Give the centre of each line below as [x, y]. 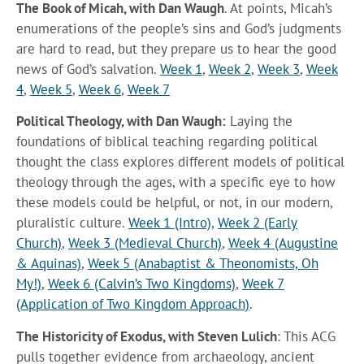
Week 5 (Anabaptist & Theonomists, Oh [203, 264]
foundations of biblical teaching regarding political [167, 142]
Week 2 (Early [258, 223]
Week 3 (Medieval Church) [145, 243]
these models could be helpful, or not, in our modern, [174, 203]
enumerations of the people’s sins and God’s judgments [179, 28]
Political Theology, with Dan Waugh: [121, 121]
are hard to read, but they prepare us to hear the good [176, 48]
